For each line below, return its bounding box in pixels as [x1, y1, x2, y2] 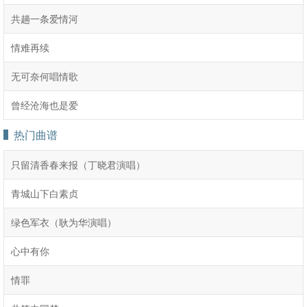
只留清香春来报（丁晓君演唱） [11, 158, 145, 171]
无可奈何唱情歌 [11, 70, 78, 82]
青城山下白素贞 [11, 187, 78, 199]
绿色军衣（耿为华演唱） [11, 216, 116, 228]
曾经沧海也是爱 [11, 99, 78, 111]
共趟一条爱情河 [11, 12, 78, 25]
